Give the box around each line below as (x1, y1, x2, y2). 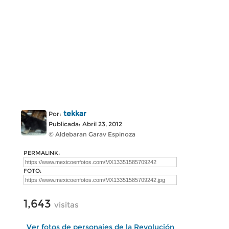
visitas (54, 200, 79, 210)
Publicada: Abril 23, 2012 (49, 120, 122, 128)
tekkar (63, 109, 86, 118)
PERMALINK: (24, 149, 60, 156)
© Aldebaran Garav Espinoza (49, 130, 135, 138)
